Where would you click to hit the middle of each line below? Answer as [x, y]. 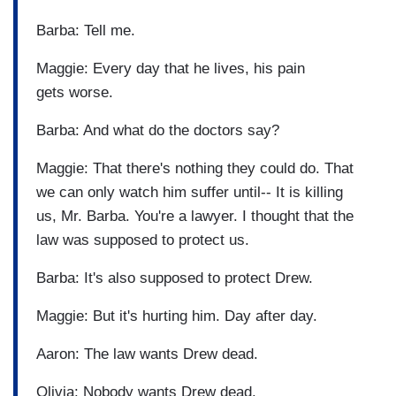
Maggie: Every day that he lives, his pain [171, 69]
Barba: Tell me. [88, 31]
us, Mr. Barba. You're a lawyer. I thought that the [195, 217]
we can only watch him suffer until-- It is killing [190, 193]
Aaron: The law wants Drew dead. [147, 354]
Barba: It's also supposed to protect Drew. [177, 278]
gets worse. [77, 93]
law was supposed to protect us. [145, 240]
